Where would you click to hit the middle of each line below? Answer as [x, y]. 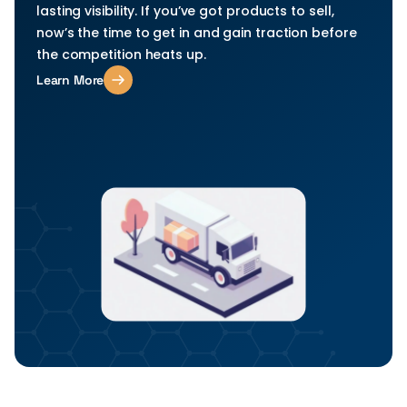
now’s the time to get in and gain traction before [197, 33]
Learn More [70, 80]
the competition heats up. [121, 55]
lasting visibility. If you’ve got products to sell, [185, 11]
